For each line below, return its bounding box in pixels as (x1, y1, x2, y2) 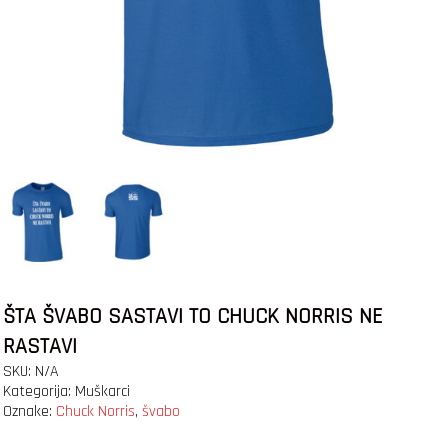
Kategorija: (2, 381, 75, 403)
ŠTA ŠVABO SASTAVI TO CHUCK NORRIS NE (2, 303, 383, 332)
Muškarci (74, 381, 130, 403)
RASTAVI (2, 333, 77, 362)
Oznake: (2, 401, 56, 423)
